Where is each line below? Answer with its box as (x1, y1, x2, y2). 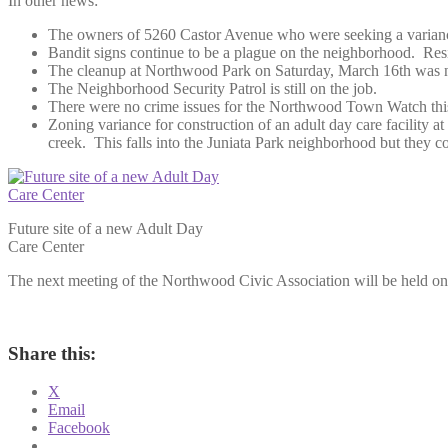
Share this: (8, 342, 96, 364)
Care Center (8, 237, 84, 255)
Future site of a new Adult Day (8, 219, 203, 237)
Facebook (48, 419, 110, 437)
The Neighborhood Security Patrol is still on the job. (48, 79, 377, 97)
